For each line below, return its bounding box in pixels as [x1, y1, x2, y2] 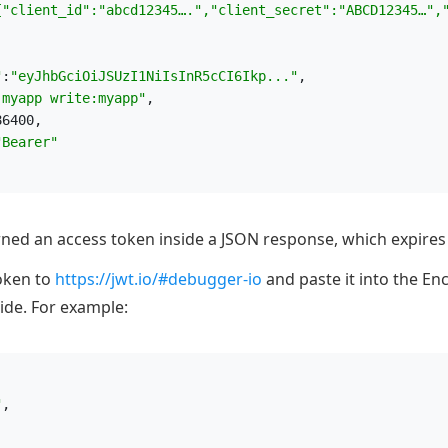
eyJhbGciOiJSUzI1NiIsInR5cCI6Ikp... [18, 68, 290, 84]
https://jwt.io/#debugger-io [55, 268, 262, 290]
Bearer [2, 134, 50, 150]
